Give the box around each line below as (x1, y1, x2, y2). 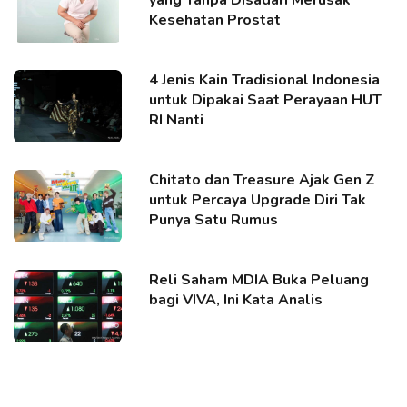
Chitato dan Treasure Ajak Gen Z (149, 169, 376, 190)
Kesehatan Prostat (149, 9, 282, 30)
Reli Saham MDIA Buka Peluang (149, 269, 370, 290)
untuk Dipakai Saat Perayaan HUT (149, 89, 382, 110)
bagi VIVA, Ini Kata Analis (149, 289, 323, 310)
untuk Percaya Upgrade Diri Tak (149, 189, 367, 210)
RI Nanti (149, 109, 204, 130)
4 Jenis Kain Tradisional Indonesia (149, 69, 381, 90)
